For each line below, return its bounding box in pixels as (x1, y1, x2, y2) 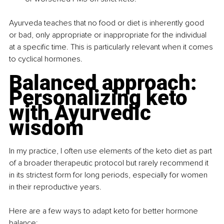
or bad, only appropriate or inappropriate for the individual (9, 29, 208, 40)
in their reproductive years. (9, 181, 101, 192)
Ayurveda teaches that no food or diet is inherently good (9, 17, 206, 28)
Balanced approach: (9, 70, 202, 95)
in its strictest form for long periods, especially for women (9, 169, 209, 180)
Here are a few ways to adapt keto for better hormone (9, 205, 200, 216)
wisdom (9, 115, 83, 140)
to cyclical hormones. (9, 53, 82, 64)
